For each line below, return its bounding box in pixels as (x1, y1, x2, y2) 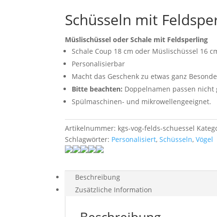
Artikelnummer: (65, 123, 118, 133)
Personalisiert (111, 134, 156, 144)
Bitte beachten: (72, 84, 123, 93)
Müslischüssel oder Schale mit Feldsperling (65, 34, 208, 44)
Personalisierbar (72, 59, 125, 68)
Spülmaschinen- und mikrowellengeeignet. (72, 96, 212, 106)
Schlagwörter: (65, 134, 112, 144)
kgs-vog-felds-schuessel (118, 123, 195, 133)
